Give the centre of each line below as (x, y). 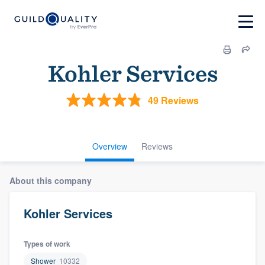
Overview (110, 146)
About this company (51, 180)
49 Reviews (173, 100)
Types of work (47, 244)
